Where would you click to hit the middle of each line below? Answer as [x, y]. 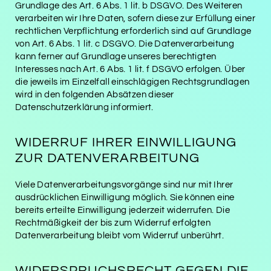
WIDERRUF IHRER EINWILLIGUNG [126, 142]
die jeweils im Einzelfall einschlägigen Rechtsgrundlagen [132, 82]
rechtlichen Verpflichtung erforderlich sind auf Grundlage [133, 31]
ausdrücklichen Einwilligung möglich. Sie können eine [125, 197]
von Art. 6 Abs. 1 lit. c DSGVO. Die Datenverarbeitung [125, 44]
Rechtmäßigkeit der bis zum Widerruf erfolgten [113, 223]
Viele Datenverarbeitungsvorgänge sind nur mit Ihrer [124, 184]
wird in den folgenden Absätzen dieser [95, 94]
